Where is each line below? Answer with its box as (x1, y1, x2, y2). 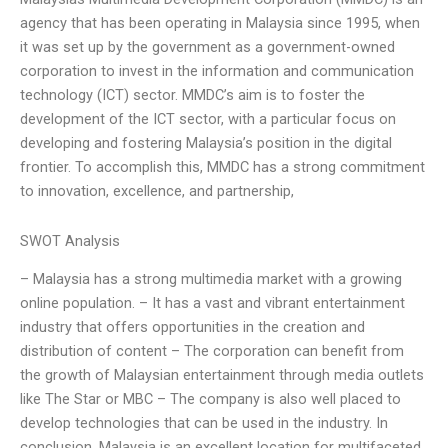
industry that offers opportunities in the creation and (20, 318, 365, 337)
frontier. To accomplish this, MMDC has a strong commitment (20, 158, 425, 177)
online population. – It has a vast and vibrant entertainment (20, 294, 405, 313)
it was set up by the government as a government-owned (20, 38, 395, 57)
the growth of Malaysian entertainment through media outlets (20, 366, 424, 385)
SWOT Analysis (20, 231, 120, 250)
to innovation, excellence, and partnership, (20, 182, 294, 201)
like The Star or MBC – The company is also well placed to (20, 390, 401, 409)
